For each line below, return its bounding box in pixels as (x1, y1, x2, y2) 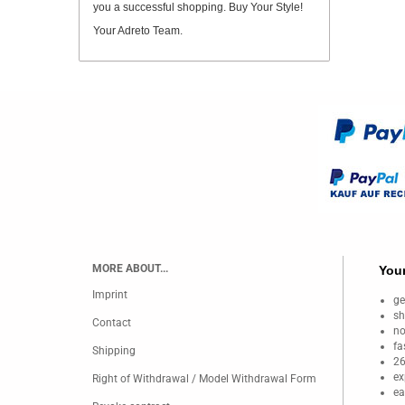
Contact (92, 316, 131, 329)
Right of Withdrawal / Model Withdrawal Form (92, 372, 316, 385)
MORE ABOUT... (92, 262, 168, 275)
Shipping (92, 344, 136, 357)
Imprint (92, 288, 127, 301)
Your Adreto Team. (93, 24, 183, 37)
